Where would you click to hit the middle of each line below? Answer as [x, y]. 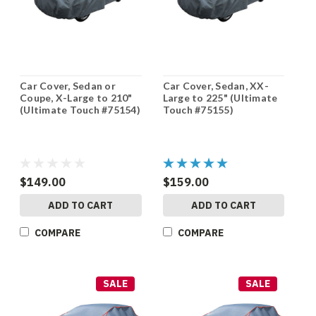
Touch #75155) [198, 110]
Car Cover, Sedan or [68, 86]
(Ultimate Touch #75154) [80, 110]
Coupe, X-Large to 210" [76, 98]
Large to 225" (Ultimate [220, 98]
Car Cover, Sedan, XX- [215, 86]
